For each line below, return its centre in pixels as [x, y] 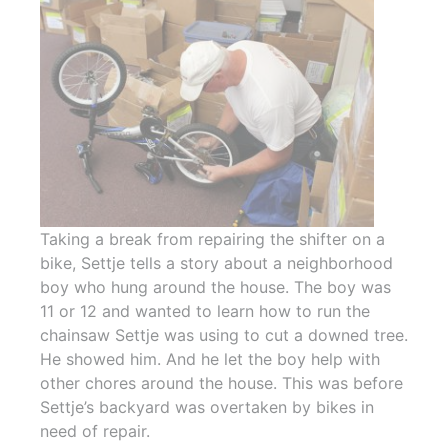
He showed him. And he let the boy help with [210, 359]
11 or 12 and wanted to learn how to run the [205, 311]
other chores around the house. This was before [221, 383]
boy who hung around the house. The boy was [215, 287]
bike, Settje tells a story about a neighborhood [216, 263]
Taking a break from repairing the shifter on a [212, 239]
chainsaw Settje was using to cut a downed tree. [224, 335]
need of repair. [95, 431]
